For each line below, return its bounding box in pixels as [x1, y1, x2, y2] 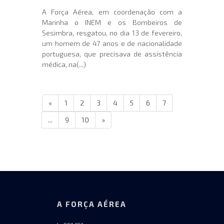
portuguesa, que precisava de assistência [42, 49, 182, 58]
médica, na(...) [42, 59, 86, 68]
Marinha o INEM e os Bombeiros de [42, 17, 182, 26]
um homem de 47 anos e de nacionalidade [42, 38, 182, 47]
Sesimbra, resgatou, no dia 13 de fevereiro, [42, 28, 182, 37]
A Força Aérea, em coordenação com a [42, 7, 182, 16]
